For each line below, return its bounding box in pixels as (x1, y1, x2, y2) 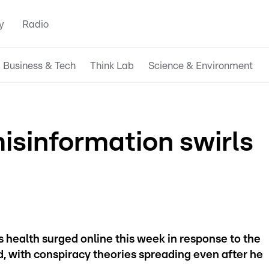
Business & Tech (3, 60, 76, 71)
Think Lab (90, 60, 134, 71)
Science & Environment (148, 60, 253, 71)
